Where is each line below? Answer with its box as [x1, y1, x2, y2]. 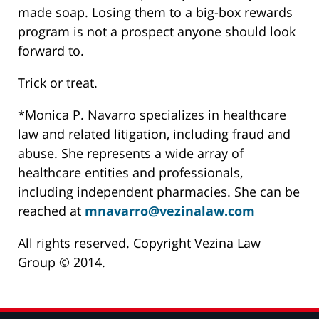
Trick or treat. [18, 74, 98, 92]
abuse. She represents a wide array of [18, 145, 244, 162]
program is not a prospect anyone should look [18, 23, 296, 41]
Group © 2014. [18, 253, 105, 271]
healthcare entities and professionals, [18, 164, 243, 182]
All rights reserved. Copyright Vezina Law [18, 234, 261, 252]
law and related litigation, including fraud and [18, 125, 291, 143]
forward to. [18, 42, 84, 60]
